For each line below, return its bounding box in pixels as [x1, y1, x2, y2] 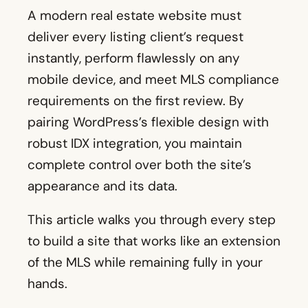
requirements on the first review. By [27, 92, 244, 110]
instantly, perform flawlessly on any [27, 49, 240, 67]
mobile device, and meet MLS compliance [27, 71, 279, 89]
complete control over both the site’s [27, 156, 252, 174]
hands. [27, 275, 67, 293]
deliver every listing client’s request [27, 28, 243, 46]
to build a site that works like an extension [27, 232, 280, 250]
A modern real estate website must [27, 7, 241, 25]
